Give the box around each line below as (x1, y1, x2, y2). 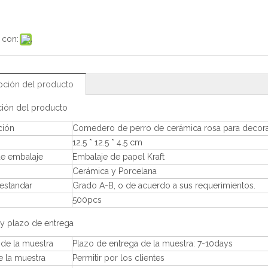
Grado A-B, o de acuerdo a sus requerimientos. (72, 181, 255, 190)
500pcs (72, 195, 102, 205)
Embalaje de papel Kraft (72, 152, 165, 162)
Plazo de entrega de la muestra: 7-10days (72, 239, 233, 248)
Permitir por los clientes (72, 253, 165, 263)
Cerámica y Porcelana (72, 166, 157, 176)
